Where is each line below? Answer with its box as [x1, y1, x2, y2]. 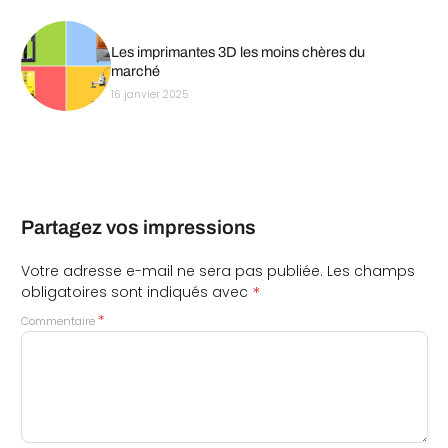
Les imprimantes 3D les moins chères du [110, 43, 365, 60]
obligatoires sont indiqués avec [20, 282, 252, 303]
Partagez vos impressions [20, 217, 256, 239]
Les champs [326, 261, 415, 282]
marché [110, 62, 160, 79]
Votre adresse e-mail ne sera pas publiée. [20, 261, 323, 282]
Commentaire [20, 313, 98, 330]
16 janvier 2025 [110, 86, 188, 102]
